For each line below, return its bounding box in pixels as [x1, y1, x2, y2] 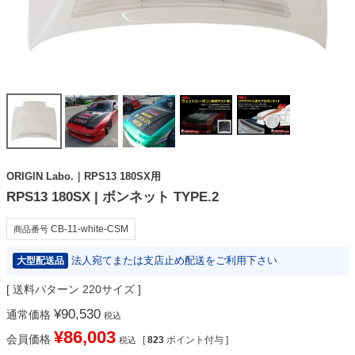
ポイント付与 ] [166, 334, 228, 346]
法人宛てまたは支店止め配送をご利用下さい [71, 254, 277, 267]
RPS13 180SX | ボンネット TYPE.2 [6, 189, 219, 204]
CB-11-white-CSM [51, 223, 128, 235]
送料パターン [13, 283, 79, 296]
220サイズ [82, 283, 135, 296]
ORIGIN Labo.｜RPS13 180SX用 [6, 170, 161, 183]
